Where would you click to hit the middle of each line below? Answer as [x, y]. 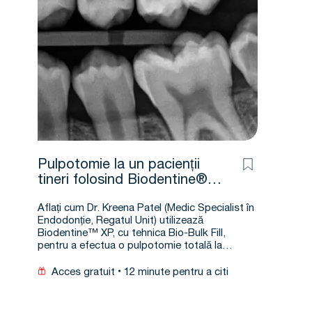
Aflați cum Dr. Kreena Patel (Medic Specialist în [146, 209]
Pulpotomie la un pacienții [119, 166]
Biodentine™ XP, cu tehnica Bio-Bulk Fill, [132, 234]
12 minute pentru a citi [176, 273]
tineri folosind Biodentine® [123, 181]
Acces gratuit [83, 273]
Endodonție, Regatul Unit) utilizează [120, 221]
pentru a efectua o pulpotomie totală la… [135, 246]
